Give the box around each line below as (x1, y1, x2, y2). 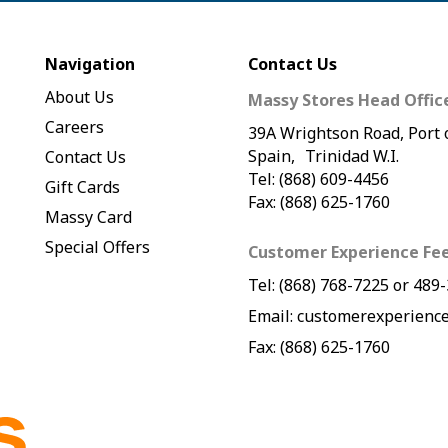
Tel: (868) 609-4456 (247, 168, 389, 191)
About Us (45, 86, 115, 109)
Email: (247, 305, 297, 328)
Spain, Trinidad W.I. (247, 145, 399, 168)
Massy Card (45, 206, 133, 229)
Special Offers (45, 236, 151, 259)
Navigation (45, 53, 136, 76)
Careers (45, 116, 105, 139)
